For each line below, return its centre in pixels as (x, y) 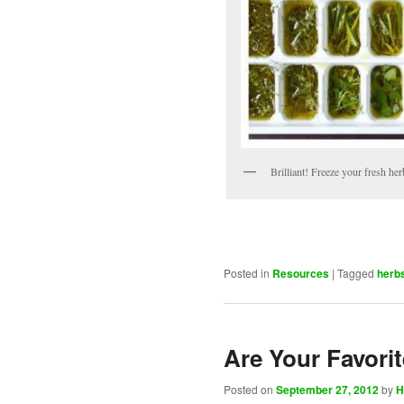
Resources (301, 273)
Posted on (250, 390)
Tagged (356, 272)
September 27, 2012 (327, 390)
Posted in (247, 272)
